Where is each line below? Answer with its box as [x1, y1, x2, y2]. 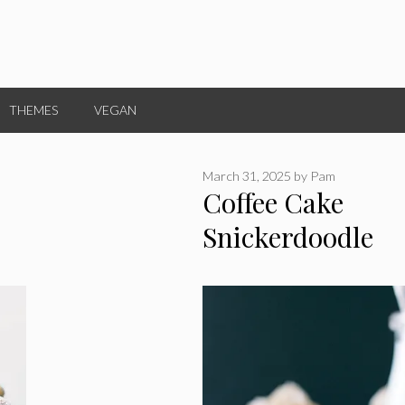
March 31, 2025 [202, 168, 291, 184]
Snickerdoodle [202, 219, 373, 256]
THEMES [9, 102, 58, 118]
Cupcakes [202, 253, 318, 290]
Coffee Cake [202, 184, 344, 221]
